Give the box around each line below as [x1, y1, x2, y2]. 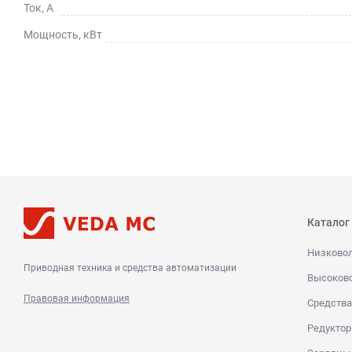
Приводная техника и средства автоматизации [24, 262, 236, 273]
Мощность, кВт [24, 27, 102, 41]
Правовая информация [24, 292, 130, 304]
